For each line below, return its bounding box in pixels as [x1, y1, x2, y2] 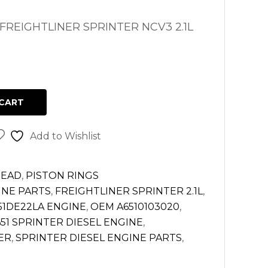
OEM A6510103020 [90, 201, 179, 212]
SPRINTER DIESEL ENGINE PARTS [16, 232, 182, 243]
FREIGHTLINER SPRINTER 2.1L [55, 185, 203, 197]
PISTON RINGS [26, 170, 99, 181]
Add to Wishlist [29, 130, 101, 142]
